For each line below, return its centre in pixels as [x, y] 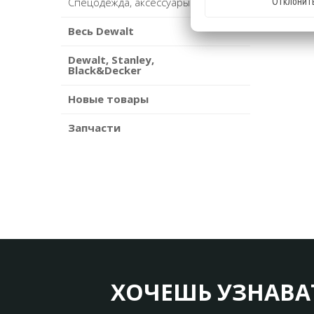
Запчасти [94, 128]
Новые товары [108, 99]
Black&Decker [105, 70]
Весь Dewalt [101, 31]
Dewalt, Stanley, [111, 60]
